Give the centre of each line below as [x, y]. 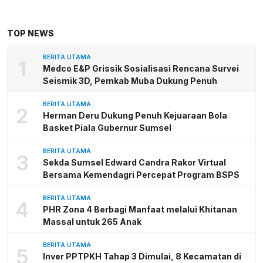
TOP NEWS [31, 33]
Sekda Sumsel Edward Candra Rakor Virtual [134, 163]
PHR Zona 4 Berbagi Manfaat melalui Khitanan [140, 210]
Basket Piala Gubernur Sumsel [107, 128]
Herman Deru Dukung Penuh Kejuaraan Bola [135, 116]
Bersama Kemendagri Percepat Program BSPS [141, 175]
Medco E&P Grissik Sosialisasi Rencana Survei [141, 69]
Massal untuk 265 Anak [92, 222]
